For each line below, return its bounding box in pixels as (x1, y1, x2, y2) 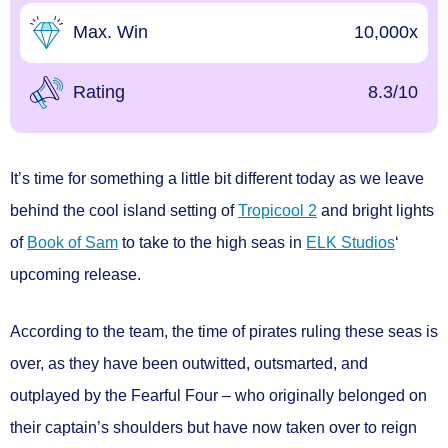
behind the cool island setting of (10, 201, 238, 219)
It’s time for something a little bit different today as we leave (10, 169, 424, 187)
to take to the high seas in (118, 233, 306, 251)
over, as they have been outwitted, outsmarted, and (10, 354, 368, 372)
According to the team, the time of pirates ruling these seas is (10, 322, 438, 340)
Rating (73, 82, 125, 102)
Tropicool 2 (238, 201, 317, 219)
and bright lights (317, 201, 434, 219)
